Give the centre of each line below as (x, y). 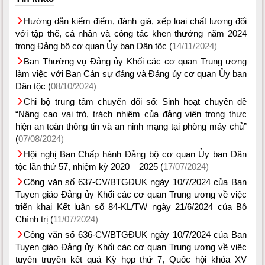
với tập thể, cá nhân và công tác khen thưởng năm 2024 (131, 33)
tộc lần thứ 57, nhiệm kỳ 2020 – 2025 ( (89, 166)
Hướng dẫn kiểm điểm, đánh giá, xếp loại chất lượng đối (135, 21)
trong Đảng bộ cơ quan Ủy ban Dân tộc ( (94, 46)
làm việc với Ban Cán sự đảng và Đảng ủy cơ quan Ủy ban (131, 73)
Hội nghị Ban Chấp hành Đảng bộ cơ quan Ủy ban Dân (135, 154)
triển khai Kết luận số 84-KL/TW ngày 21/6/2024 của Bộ (131, 206)
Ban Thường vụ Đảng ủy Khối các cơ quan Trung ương (135, 61)
